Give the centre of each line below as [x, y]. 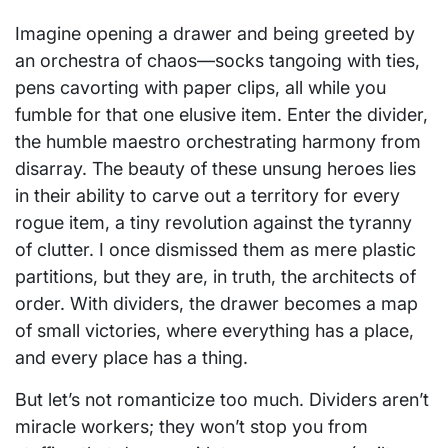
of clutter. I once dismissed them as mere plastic [215, 249]
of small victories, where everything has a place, [214, 330]
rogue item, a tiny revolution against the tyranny [213, 222]
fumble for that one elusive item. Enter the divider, [221, 114]
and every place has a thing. [131, 357]
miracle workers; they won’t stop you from [191, 426]
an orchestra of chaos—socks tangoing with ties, [217, 60]
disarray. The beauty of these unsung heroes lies [215, 168]
